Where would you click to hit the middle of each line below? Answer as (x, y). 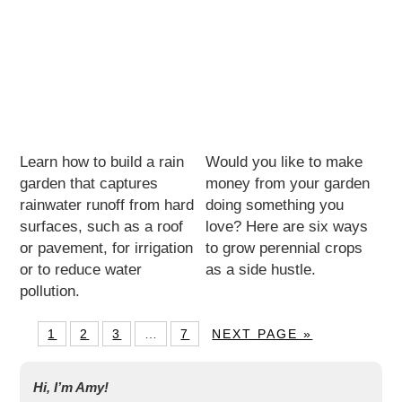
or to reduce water (81, 269)
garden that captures (89, 183)
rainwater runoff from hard (107, 205)
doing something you (275, 205)
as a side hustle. (261, 269)
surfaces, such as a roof (102, 226)
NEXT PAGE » (262, 333)
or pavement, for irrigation (107, 248)
